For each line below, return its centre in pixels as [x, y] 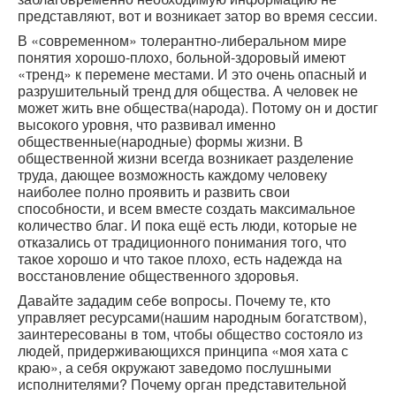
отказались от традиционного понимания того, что [182, 241]
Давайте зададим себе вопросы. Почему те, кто [174, 300]
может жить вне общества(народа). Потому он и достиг [198, 107]
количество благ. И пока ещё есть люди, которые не [189, 225]
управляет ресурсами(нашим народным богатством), [192, 316]
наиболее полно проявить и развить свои [154, 191]
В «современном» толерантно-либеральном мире [182, 40]
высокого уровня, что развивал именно [147, 124]
